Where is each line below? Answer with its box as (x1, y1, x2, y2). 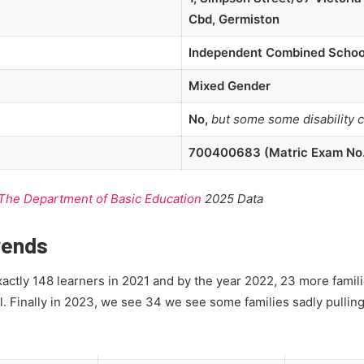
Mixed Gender (188, 78, 271, 94)
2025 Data (201, 190, 263, 206)
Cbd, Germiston (188, 11, 279, 28)
